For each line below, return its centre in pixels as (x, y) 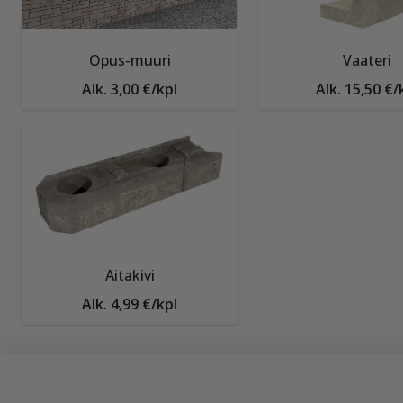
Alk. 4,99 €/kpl (130, 304)
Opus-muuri (130, 60)
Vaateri (367, 60)
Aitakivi (130, 275)
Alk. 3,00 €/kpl (130, 89)
